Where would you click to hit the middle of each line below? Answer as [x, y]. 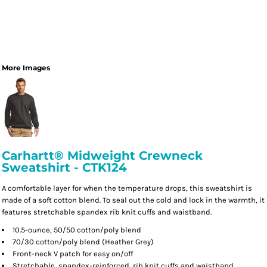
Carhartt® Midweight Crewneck [102, 156]
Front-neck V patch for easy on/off [73, 254]
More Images [26, 68]
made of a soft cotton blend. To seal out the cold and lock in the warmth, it [133, 200]
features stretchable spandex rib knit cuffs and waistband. [107, 212]
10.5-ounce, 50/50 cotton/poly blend [77, 230]
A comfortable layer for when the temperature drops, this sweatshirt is [127, 188]
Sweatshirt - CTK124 [64, 167]
